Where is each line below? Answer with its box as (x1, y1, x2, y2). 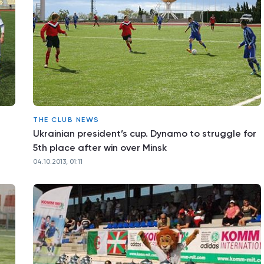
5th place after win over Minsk (33, 142, 167, 153)
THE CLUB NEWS (33, 115, 100, 124)
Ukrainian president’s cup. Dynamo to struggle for (33, 128, 256, 139)
